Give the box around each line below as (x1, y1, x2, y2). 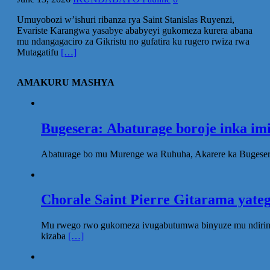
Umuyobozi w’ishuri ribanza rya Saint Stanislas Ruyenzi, (17, 14, 234, 25)
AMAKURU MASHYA (17, 77, 115, 87)
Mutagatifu (17, 46, 61, 57)
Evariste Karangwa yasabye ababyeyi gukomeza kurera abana (17, 25, 253, 36)
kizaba (41, 231, 68, 242)
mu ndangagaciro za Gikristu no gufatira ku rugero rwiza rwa (17, 36, 250, 46)
